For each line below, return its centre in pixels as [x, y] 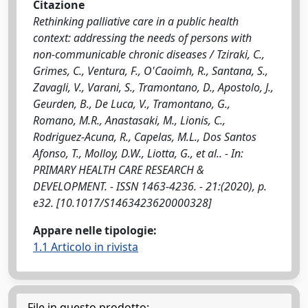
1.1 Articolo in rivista [86, 247]
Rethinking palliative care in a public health [136, 21]
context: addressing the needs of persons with [142, 38]
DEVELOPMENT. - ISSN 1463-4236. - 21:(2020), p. [150, 186]
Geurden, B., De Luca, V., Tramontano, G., [132, 104]
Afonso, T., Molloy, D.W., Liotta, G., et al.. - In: [138, 153]
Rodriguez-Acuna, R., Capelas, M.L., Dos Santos [145, 137]
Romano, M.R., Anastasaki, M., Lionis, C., [129, 120]
